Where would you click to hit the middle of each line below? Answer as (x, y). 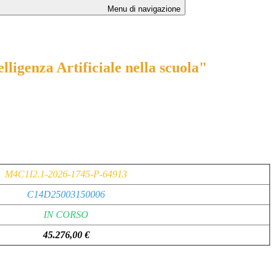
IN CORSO (66, 215)
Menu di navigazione (143, 9)
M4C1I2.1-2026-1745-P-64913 (66, 174)
